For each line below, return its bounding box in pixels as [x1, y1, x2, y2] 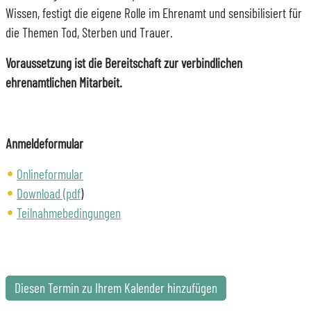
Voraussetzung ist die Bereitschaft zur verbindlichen [6, 54, 242, 71]
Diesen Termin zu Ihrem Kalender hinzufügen [15, 279, 217, 296]
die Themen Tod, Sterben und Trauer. [6, 24, 176, 40]
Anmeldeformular [6, 135, 83, 151]
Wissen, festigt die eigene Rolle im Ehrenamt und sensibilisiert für [6, 4, 302, 21]
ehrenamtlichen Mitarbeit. [6, 74, 122, 90]
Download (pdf [17, 185, 81, 201]
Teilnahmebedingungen [17, 204, 121, 221]
